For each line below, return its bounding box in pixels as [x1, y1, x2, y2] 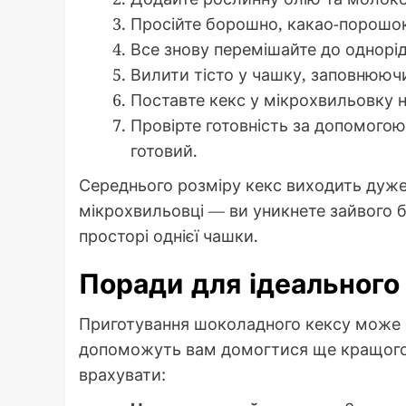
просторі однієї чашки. [79, 225, 258, 247]
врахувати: [79, 363, 166, 386]
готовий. [130, 140, 198, 162]
